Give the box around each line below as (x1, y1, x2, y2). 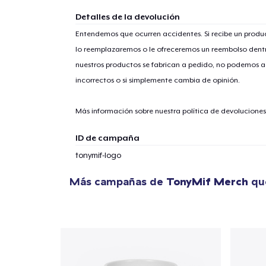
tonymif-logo (75, 150, 121, 160)
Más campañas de (69, 174, 166, 188)
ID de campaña (75, 132, 140, 142)
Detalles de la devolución (75, 11, 180, 21)
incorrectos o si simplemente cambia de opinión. (75, 75, 240, 84)
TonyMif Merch (166, 174, 248, 188)
